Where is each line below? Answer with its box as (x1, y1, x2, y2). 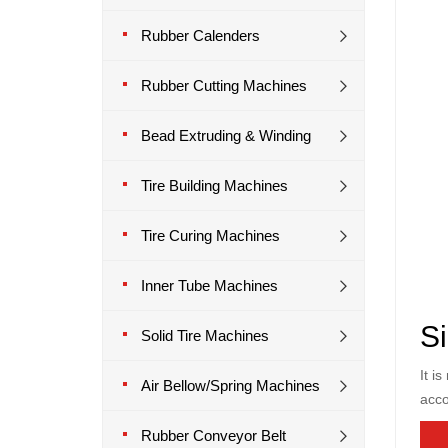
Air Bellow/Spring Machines (141, 377, 320, 394)
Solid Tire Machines (141, 327, 269, 344)
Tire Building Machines (141, 177, 288, 194)
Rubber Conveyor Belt (141, 427, 286, 444)
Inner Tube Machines (141, 277, 278, 294)
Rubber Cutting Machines (141, 77, 307, 94)
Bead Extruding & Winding (141, 127, 311, 144)
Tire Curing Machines (141, 227, 280, 244)
